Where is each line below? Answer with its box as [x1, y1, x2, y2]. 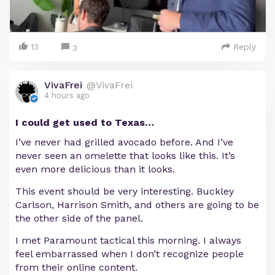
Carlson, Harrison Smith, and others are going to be [15, 198, 259, 211]
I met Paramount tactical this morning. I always [15, 234, 241, 246]
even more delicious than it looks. [15, 163, 175, 175]
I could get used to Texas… [15, 116, 154, 128]
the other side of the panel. [15, 212, 143, 224]
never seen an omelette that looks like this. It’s [15, 149, 235, 161]
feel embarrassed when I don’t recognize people [15, 247, 244, 260]
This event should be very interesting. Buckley [15, 185, 234, 197]
